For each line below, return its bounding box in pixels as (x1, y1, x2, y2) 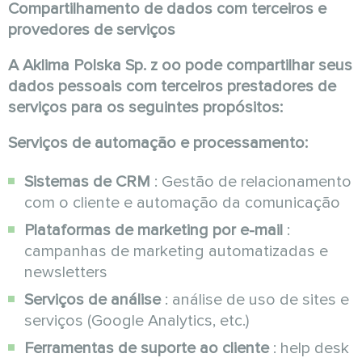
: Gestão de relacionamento (150, 172, 351, 192)
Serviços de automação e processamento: (8, 133, 308, 153)
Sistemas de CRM (24, 172, 150, 192)
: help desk (269, 339, 349, 358)
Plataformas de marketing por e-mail (24, 221, 283, 240)
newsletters (24, 263, 107, 282)
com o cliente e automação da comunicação (24, 193, 340, 213)
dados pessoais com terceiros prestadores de (8, 77, 336, 96)
